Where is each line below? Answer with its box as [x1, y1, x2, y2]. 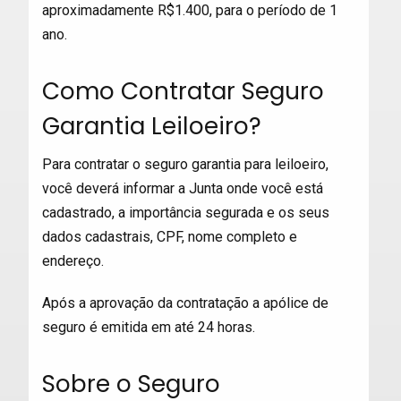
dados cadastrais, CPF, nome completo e [41, 228, 297, 245]
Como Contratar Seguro [41, 74, 324, 107]
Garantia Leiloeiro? [41, 109, 261, 142]
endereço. [41, 252, 104, 269]
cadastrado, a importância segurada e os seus [41, 204, 329, 221]
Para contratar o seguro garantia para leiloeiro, [41, 156, 328, 173]
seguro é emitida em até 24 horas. [41, 319, 255, 336]
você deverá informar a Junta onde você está [41, 180, 323, 197]
